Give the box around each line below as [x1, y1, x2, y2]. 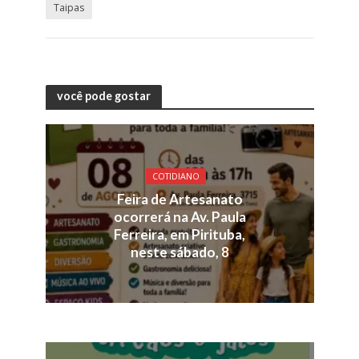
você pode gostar [56, 88, 151, 103]
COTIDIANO [151, 170, 200, 182]
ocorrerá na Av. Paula [113, 208, 246, 225]
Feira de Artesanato [116, 190, 243, 208]
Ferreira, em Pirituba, [114, 225, 245, 243]
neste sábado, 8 [130, 243, 229, 260]
